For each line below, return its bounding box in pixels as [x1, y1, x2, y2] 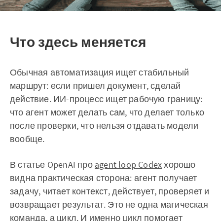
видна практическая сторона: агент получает [10, 172, 197, 184]
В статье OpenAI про [10, 159, 95, 171]
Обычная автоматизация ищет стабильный [10, 67, 189, 78]
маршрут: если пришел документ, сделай [10, 80, 181, 92]
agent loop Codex [95, 159, 162, 171]
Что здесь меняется [10, 33, 146, 51]
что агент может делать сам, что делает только [10, 107, 205, 118]
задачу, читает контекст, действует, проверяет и [10, 185, 210, 197]
